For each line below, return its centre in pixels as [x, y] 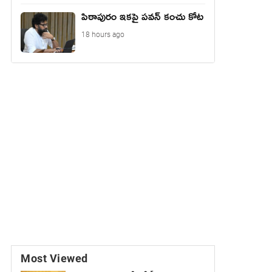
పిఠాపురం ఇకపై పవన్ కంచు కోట [142, 19]
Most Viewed [54, 258]
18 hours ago [103, 34]
